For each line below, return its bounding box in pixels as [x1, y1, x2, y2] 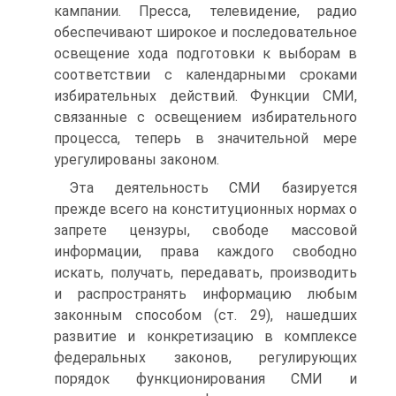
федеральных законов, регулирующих [54, 349, 357, 366]
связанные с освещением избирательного [54, 109, 357, 126]
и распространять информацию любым [54, 286, 357, 302]
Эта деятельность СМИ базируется [69, 179, 357, 196]
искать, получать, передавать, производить [54, 264, 357, 281]
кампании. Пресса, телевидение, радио [54, 3, 357, 19]
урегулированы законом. [54, 151, 219, 168]
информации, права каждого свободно [54, 243, 357, 260]
